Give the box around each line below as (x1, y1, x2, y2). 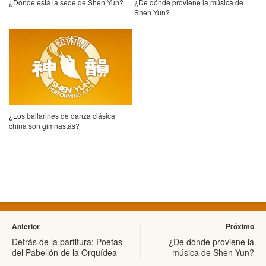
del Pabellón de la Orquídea (12, 246, 117, 258)
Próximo (226, 220, 254, 232)
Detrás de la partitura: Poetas (12, 235, 122, 248)
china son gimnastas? (9, 120, 80, 131)
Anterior (12, 220, 40, 232)
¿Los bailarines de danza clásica (9, 110, 115, 121)
